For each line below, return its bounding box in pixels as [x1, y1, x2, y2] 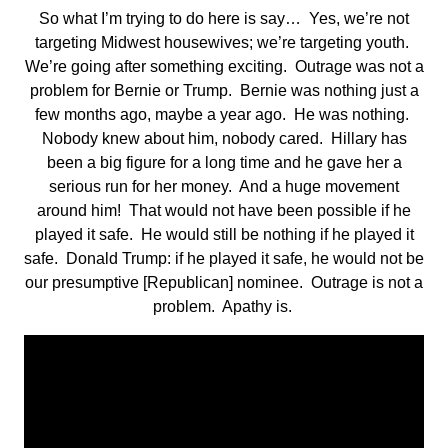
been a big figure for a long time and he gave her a [46, 154, 402, 172]
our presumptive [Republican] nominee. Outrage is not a [25, 274, 423, 292]
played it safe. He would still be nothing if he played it [34, 226, 414, 244]
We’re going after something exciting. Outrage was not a [24, 58, 424, 76]
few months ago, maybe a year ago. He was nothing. [35, 106, 413, 124]
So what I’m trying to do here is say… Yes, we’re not [39, 10, 409, 28]
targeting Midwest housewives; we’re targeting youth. [35, 34, 413, 52]
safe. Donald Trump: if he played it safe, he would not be [24, 250, 424, 268]
